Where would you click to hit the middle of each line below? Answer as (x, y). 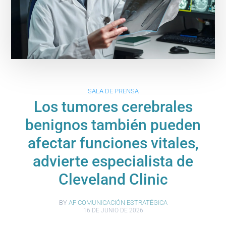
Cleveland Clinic (113, 180)
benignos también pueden (113, 125)
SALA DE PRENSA (113, 91)
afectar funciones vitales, (113, 143)
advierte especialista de (113, 161)
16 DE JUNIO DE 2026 (113, 211)
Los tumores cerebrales (113, 107)
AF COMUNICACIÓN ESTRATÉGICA (118, 203)
